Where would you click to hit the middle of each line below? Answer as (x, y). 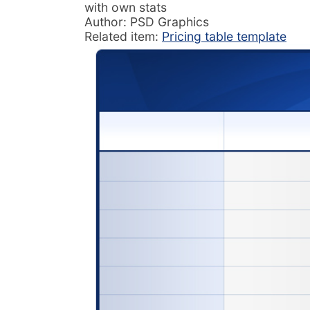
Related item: (123, 37)
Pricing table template (224, 37)
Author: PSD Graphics (147, 22)
